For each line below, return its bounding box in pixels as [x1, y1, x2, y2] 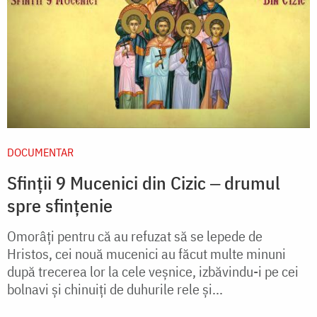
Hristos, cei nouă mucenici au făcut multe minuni [7, 243, 286, 263]
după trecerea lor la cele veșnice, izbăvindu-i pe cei [7, 261, 299, 281]
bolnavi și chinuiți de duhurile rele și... [7, 279, 223, 299]
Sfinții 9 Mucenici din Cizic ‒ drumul [7, 170, 280, 195]
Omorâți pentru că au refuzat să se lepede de [7, 226, 263, 246]
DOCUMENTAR [7, 144, 74, 159]
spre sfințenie [7, 192, 113, 217]
